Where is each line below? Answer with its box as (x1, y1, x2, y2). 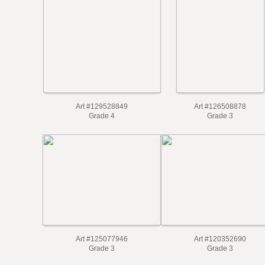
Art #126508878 (194, 102, 246, 111)
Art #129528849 (76, 102, 128, 111)
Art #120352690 (194, 235, 246, 243)
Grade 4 (89, 112, 115, 120)
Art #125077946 (76, 235, 128, 243)
